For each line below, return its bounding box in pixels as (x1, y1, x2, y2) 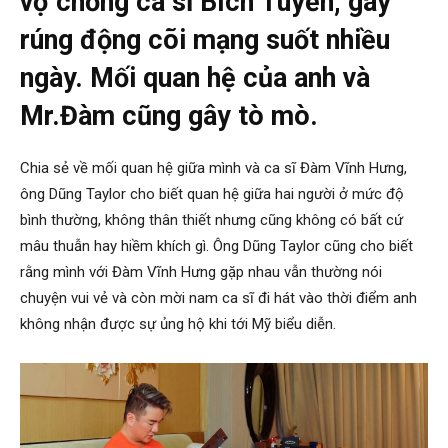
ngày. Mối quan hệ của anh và (20, 61, 370, 94)
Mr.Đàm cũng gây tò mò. (20, 99, 318, 132)
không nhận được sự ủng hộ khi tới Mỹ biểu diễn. (20, 314, 336, 333)
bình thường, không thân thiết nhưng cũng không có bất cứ (20, 210, 403, 229)
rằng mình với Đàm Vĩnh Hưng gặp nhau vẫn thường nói (20, 262, 382, 281)
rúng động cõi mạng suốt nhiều (20, 23, 390, 56)
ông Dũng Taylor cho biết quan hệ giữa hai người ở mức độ (20, 184, 404, 203)
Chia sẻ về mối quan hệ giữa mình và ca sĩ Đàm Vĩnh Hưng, (20, 158, 407, 177)
